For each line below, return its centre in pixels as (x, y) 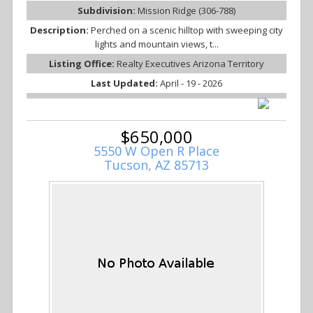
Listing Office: (83, 64)
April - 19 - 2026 (191, 83)
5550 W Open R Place (156, 151)
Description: (60, 30)
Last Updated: (125, 83)
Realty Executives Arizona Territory (190, 64)
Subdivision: (108, 11)
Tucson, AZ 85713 (156, 165)
